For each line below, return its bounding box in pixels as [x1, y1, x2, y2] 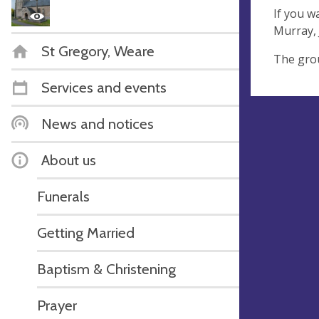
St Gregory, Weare [41, 41, 155, 60]
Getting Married [37, 223, 135, 241]
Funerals [37, 187, 90, 205]
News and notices [41, 114, 154, 132]
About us [41, 150, 96, 169]
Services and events [41, 78, 167, 96]
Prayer [37, 296, 77, 314]
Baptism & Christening [37, 259, 176, 278]
